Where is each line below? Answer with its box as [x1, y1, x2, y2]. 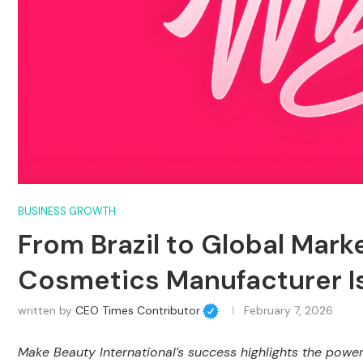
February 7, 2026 [243, 303, 333, 318]
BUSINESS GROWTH [18, 204, 116, 219]
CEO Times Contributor [75, 303, 200, 318]
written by [18, 303, 75, 318]
